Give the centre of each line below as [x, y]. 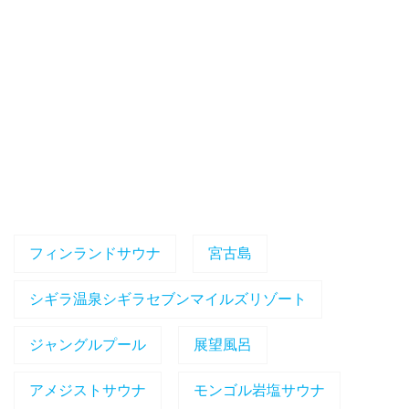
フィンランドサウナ [95, 254]
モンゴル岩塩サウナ [259, 391]
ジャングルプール [88, 345]
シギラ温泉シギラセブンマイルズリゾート [168, 299]
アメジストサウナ [88, 391]
